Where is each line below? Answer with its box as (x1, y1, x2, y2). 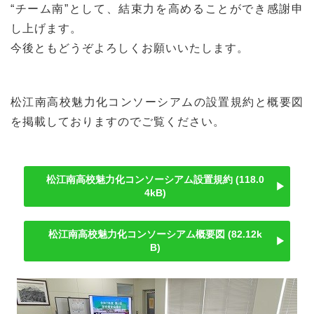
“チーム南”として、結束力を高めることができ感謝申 (11, 3, 303, 15)
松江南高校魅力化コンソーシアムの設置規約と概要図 (11, 96, 303, 109)
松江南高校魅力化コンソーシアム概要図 (48, 228, 225, 240)
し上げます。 (11, 22, 83, 35)
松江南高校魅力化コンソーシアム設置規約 (46, 174, 233, 186)
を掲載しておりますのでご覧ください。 (11, 116, 226, 128)
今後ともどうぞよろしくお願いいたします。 (11, 42, 250, 55)
